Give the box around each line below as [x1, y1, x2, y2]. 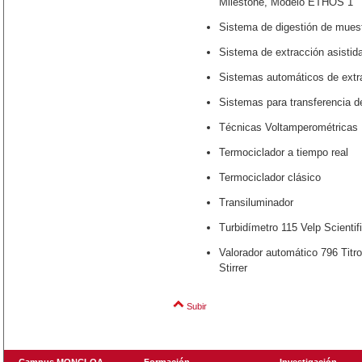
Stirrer [219, 262, 247, 274]
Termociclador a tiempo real [219, 146, 348, 158]
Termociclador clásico [219, 171, 321, 183]
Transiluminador [219, 196, 293, 208]
